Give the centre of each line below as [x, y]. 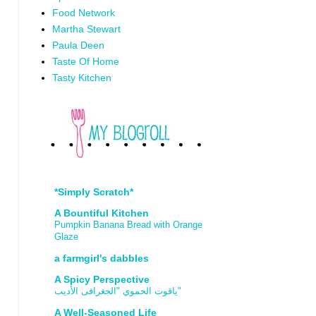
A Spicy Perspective [102, 279]
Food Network [83, 13]
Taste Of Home [85, 61]
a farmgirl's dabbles [102, 258]
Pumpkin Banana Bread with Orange [128, 225]
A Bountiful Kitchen [102, 213]
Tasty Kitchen [81, 78]
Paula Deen [78, 45]
